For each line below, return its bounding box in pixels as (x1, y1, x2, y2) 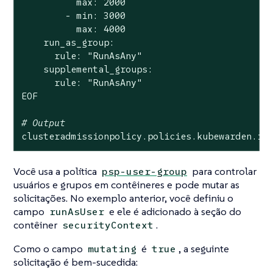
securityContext (62, 218, 154, 232)
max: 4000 (21, 23, 126, 35)
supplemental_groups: (21, 63, 153, 76)
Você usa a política (13, 164, 99, 178)
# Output (21, 117, 65, 129)
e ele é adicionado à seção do (107, 204, 242, 218)
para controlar (190, 164, 257, 178)
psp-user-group (102, 165, 188, 178)
